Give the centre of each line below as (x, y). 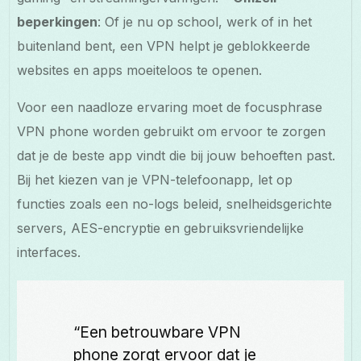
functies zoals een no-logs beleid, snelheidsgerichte (175, 203)
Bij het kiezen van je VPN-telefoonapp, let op (155, 179)
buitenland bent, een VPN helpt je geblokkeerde (164, 46)
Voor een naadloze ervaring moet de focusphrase (170, 107)
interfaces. (49, 252)
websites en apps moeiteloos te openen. (140, 70)
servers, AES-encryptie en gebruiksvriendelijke (161, 228)
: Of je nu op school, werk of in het (205, 21)
